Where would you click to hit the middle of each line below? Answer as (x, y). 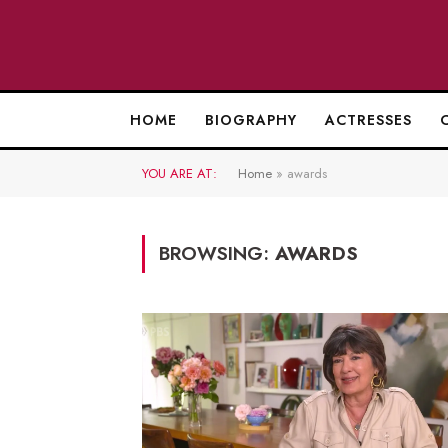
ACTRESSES (368, 120)
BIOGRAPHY (250, 120)
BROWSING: (217, 253)
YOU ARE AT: (179, 173)
